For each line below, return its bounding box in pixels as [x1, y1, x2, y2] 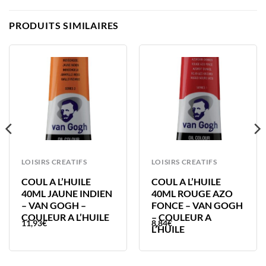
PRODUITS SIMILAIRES [9, 20, 119, 31]
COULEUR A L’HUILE [21, 211, 109, 223]
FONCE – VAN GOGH [151, 199, 243, 211]
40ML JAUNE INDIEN [21, 187, 112, 199]
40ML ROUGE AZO [151, 187, 233, 199]
